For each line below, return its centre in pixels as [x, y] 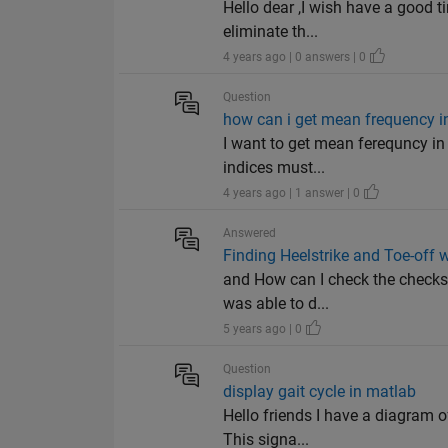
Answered [250, 233]
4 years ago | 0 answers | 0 [296, 57]
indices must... [274, 168]
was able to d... [276, 304]
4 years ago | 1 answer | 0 [293, 193]
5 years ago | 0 [264, 329]
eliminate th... [271, 32]
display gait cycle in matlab [320, 392]
